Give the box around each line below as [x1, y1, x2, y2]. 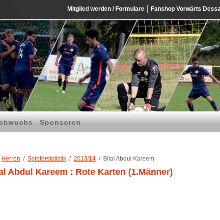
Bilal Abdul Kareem [103, 155, 154, 162]
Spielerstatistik [27, 155, 66, 162]
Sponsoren [40, 118, 81, 126]
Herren [1, 155, 20, 162]
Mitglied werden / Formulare [67, 5, 144, 12]
